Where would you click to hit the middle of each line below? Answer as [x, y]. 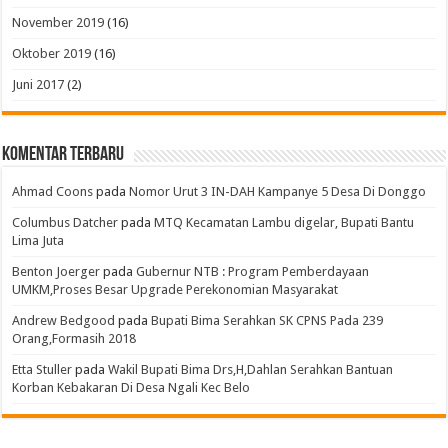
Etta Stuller [42, 370]
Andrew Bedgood [64, 321]
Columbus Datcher [65, 223]
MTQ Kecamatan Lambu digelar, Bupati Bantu [284, 223]
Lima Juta [38, 241]
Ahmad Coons [53, 192]
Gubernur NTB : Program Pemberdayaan [253, 272]
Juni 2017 [38, 85]
